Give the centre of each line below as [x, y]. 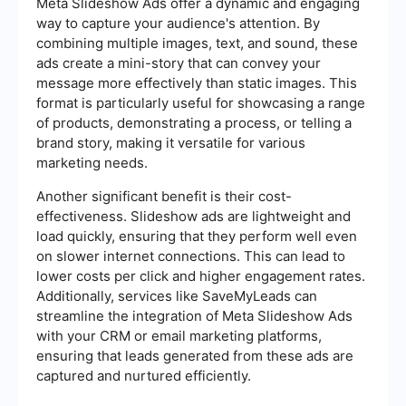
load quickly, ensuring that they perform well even [197, 236]
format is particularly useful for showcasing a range [201, 102]
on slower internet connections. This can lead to [191, 256]
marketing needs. [92, 162]
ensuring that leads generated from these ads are [195, 355]
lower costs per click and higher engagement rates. [201, 275]
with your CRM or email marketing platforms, [179, 335]
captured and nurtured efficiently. [144, 375]
